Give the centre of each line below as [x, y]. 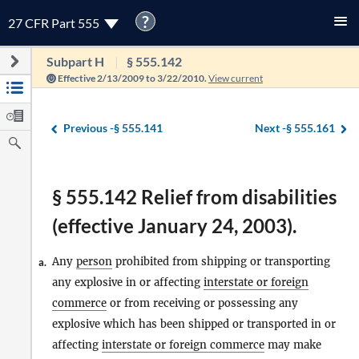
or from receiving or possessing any [202, 303]
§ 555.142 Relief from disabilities [194, 197]
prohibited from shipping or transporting [221, 262]
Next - [270, 127]
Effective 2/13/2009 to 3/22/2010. [132, 78]
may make [293, 345]
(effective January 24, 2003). [174, 226]
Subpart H [75, 61]
